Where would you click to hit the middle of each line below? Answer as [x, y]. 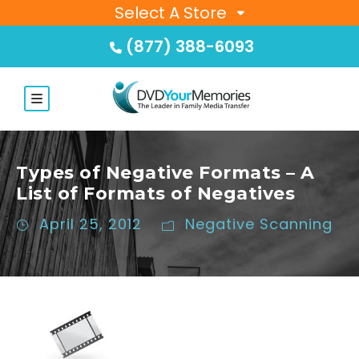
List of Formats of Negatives [155, 194]
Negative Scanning [259, 224]
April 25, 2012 [91, 224]
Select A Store [171, 13]
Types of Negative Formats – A [165, 173]
